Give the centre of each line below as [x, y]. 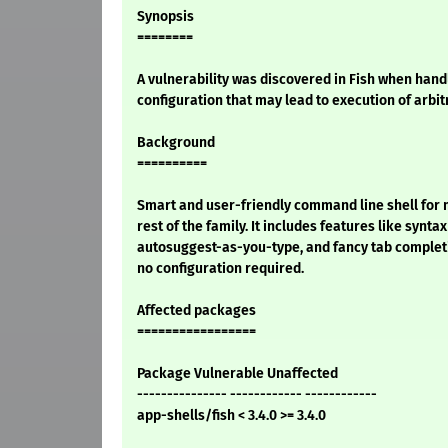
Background [176, 143]
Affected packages [196, 311]
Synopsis [165, 17]
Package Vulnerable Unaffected [237, 374]
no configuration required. [220, 269]
